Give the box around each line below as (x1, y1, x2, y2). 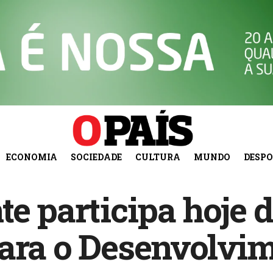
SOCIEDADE (70, 151, 122, 163)
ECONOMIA (5, 151, 57, 163)
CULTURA (135, 151, 180, 163)
